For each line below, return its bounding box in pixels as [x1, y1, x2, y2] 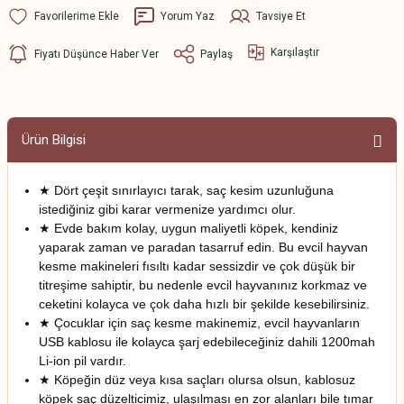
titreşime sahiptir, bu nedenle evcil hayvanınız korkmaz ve [39, 278, 367, 292]
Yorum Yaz [161, 9, 215, 23]
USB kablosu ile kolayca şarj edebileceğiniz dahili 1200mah [39, 335, 375, 349]
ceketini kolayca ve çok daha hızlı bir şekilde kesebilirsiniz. [39, 297, 373, 311]
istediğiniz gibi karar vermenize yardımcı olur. [39, 202, 299, 216]
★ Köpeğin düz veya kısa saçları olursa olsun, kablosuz [39, 372, 355, 387]
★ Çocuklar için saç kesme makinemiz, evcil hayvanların [39, 316, 360, 330]
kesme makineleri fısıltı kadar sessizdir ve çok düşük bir [39, 259, 355, 273]
